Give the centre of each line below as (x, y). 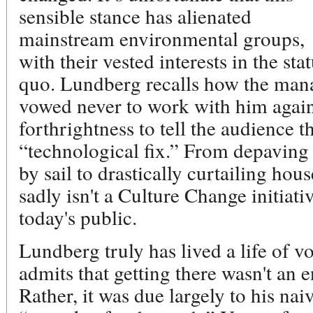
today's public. (78, 217)
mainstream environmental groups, (162, 38)
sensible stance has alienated (135, 16)
